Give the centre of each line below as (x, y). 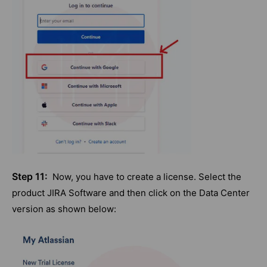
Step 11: (30, 177)
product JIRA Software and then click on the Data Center (131, 193)
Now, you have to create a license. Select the (145, 177)
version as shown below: (64, 209)
